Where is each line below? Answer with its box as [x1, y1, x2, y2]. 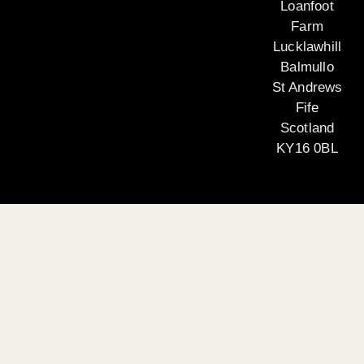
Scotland [279, 119, 335, 136]
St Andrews [271, 79, 343, 95]
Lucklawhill [272, 38, 342, 54]
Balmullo [280, 58, 334, 75]
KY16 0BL [276, 140, 338, 156]
